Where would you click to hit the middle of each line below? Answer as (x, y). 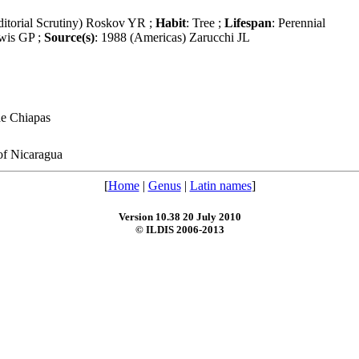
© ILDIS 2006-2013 (179, 230)
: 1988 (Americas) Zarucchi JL (172, 38)
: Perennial (298, 23)
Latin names (220, 186)
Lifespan (248, 23)
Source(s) (69, 38)
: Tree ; (205, 23)
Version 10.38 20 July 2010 (179, 217)
